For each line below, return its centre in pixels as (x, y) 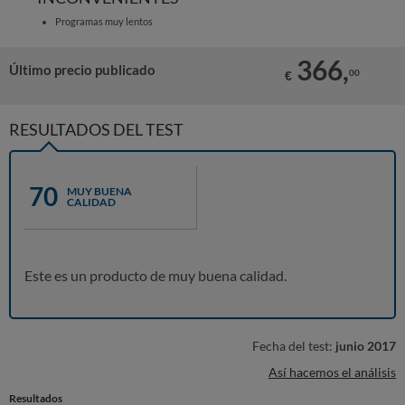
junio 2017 (366, 346)
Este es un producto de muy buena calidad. (155, 275)
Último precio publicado (82, 70)
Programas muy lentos (104, 21)
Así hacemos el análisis (332, 372)
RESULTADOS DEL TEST (96, 129)
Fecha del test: (294, 346)
